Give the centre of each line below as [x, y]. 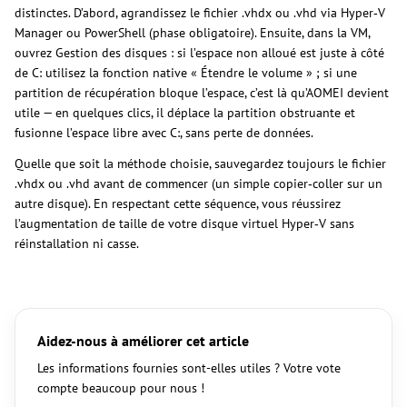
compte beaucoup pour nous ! [121, 387]
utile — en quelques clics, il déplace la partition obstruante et [185, 112]
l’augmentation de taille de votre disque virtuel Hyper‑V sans [184, 223]
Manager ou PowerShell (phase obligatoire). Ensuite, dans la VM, [192, 32]
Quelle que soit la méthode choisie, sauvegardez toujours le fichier [200, 163]
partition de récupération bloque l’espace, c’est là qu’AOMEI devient [202, 92]
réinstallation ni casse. [77, 243]
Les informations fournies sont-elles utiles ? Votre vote [189, 367]
